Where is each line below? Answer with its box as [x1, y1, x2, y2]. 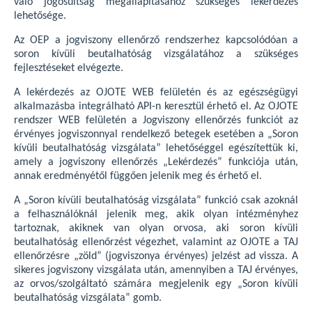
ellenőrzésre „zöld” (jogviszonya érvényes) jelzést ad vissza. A [14, 251, 298, 262]
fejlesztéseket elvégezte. [14, 63, 123, 74]
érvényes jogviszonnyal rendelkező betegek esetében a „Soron [14, 129, 298, 140]
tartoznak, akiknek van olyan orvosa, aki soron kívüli [14, 223, 298, 234]
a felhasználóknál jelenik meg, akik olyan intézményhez [14, 209, 298, 220]
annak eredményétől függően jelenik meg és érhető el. [14, 171, 262, 182]
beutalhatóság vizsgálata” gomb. [14, 292, 162, 304]
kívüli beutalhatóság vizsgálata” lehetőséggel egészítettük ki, [14, 143, 298, 154]
